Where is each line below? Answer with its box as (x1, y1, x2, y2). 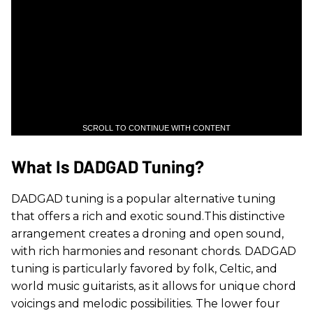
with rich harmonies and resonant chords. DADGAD (11, 245, 296, 259)
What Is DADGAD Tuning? (11, 156, 208, 177)
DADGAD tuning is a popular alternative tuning (11, 192, 276, 206)
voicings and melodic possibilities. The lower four (11, 297, 280, 311)
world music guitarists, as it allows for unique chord (11, 279, 296, 293)
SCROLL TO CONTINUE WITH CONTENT (82, 124, 231, 133)
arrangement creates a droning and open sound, (11, 227, 284, 241)
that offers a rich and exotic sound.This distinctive (11, 210, 285, 224)
